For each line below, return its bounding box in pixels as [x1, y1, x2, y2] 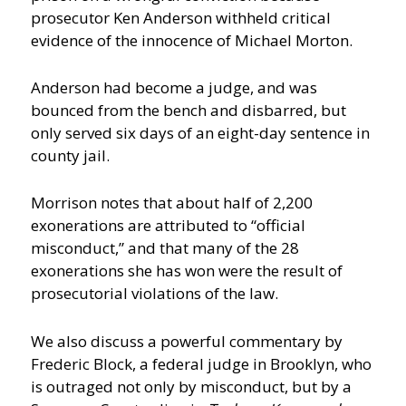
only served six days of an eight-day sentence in [31, 122, 371, 144]
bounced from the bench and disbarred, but [31, 100, 347, 121]
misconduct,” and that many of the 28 [31, 237, 300, 259]
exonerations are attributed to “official [31, 215, 306, 237]
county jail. [31, 145, 111, 167]
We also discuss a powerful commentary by [31, 330, 343, 352]
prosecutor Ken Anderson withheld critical [31, 6, 332, 28]
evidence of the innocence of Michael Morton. [31, 29, 353, 51]
